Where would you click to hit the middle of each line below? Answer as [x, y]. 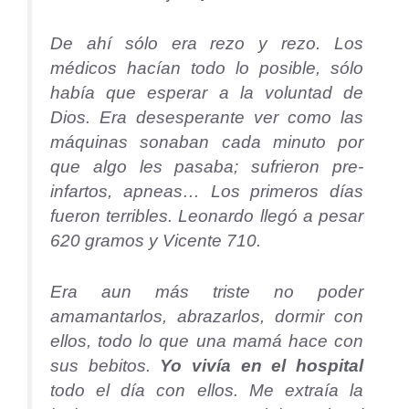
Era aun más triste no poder [207, 291]
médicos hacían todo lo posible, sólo [207, 68]
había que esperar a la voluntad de [207, 92]
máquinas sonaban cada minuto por [207, 142]
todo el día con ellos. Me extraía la [207, 390]
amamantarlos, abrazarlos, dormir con [207, 316]
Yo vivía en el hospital [262, 365]
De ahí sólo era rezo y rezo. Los [207, 43]
